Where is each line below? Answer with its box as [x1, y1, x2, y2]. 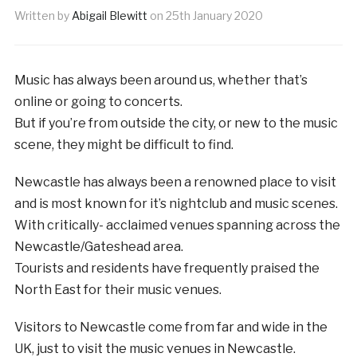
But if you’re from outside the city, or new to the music [14, 115, 338, 131]
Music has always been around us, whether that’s [14, 72, 308, 88]
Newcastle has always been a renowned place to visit [14, 174, 336, 190]
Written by [14, 8, 72, 22]
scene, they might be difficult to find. [14, 136, 233, 152]
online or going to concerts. [14, 93, 182, 109]
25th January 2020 [165, 8, 263, 22]
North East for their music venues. [14, 281, 222, 297]
